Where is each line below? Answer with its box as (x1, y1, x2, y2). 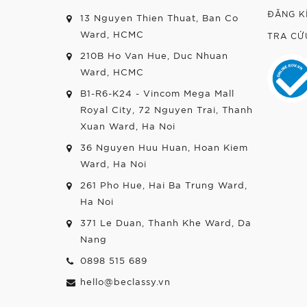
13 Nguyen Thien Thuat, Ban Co (80, 12, 238, 23)
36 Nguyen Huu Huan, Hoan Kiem (80, 141, 248, 153)
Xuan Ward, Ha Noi (80, 120, 175, 132)
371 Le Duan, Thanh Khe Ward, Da (80, 217, 251, 228)
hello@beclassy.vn (80, 275, 171, 287)
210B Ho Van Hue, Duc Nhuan (80, 49, 228, 61)
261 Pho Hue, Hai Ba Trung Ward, (80, 179, 247, 191)
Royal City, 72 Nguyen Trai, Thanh (80, 103, 253, 115)
